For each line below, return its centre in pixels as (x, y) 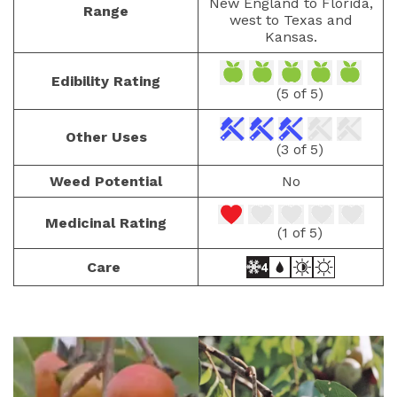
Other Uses (106, 137)
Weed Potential (106, 181)
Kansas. (291, 37)
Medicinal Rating (106, 223)
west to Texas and (291, 20)
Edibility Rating (106, 81)
